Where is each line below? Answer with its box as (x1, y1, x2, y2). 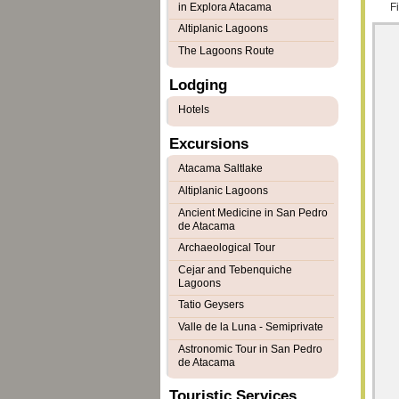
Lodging (168, 77, 227, 94)
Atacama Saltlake (177, 162, 263, 175)
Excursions (168, 135, 248, 152)
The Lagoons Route (177, 45, 274, 57)
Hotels (177, 103, 209, 116)
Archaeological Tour (177, 241, 275, 254)
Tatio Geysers (177, 298, 244, 311)
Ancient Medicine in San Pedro (177, 207, 328, 219)
